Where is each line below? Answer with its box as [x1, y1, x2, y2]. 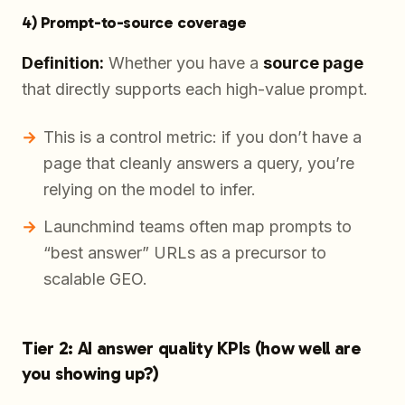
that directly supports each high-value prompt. [22, 80, 368, 99]
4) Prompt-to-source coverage [22, 13, 247, 33]
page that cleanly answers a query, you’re [43, 154, 354, 174]
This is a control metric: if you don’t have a [43, 127, 362, 147]
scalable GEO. [43, 269, 147, 289]
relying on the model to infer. [43, 180, 256, 200]
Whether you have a [104, 53, 263, 73]
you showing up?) [22, 363, 160, 385]
